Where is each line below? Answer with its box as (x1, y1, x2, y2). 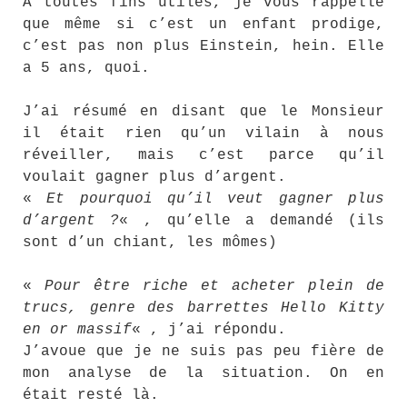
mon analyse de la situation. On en (23, 365, 384, 382)
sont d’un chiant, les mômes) (23, 234, 277, 251)
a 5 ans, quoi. (23, 60, 150, 76)
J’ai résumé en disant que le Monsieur (23, 104, 384, 120)
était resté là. (23, 387, 159, 403)
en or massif (23, 322, 132, 338)
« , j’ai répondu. (132, 322, 286, 338)
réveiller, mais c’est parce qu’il (23, 147, 384, 164)
